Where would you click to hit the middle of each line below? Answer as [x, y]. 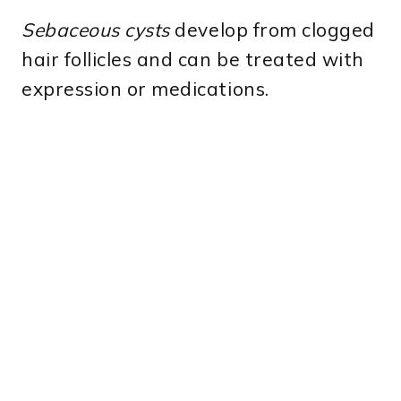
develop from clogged [272, 30]
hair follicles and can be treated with [193, 60]
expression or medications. [145, 89]
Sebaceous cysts [96, 30]
